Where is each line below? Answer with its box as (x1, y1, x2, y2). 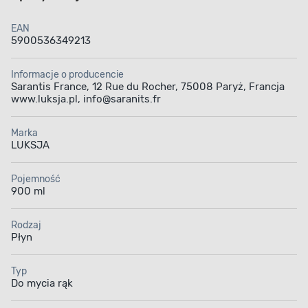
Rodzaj (11, 219, 41, 232)
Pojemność (11, 173, 60, 186)
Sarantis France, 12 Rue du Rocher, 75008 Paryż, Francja (11, 80, 285, 93)
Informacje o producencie (11, 69, 124, 81)
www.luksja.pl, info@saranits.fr (11, 93, 161, 106)
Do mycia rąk (11, 277, 73, 290)
